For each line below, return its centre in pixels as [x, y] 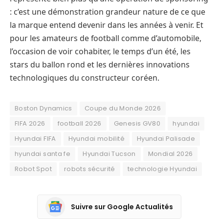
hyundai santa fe [43, 154]
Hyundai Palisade [166, 139]
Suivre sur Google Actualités [122, 207]
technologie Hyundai [162, 169]
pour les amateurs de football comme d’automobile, [106, 38]
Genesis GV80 [137, 124]
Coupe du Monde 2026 [123, 109]
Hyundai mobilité [96, 139]
